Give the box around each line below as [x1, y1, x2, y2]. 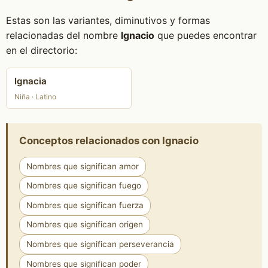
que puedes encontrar [154, 29, 257, 41]
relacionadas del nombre [5, 29, 121, 41]
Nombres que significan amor [26, 161, 139, 171]
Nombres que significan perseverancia [26, 239, 174, 249]
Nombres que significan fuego [26, 181, 141, 191]
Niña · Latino [14, 92, 57, 101]
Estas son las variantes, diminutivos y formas [5, 14, 210, 26]
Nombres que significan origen [26, 220, 143, 230]
